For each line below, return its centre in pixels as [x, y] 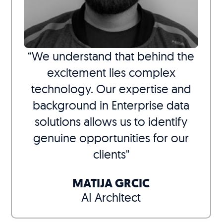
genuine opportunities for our [111, 138]
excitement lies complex [111, 73]
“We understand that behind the [111, 56]
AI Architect [111, 197]
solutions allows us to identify [111, 122]
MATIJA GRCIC [111, 184]
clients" [111, 154]
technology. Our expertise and [111, 89]
